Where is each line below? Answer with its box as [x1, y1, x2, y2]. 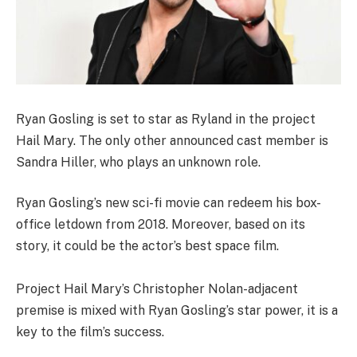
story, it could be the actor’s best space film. [16, 238, 279, 254]
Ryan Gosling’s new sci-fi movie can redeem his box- [16, 195, 321, 211]
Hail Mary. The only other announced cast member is [16, 132, 328, 148]
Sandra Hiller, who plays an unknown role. [16, 154, 261, 170]
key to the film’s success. [16, 324, 167, 340]
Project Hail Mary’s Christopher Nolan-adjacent [16, 281, 298, 297]
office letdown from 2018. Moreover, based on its [16, 217, 305, 233]
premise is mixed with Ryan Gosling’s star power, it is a [16, 303, 338, 319]
